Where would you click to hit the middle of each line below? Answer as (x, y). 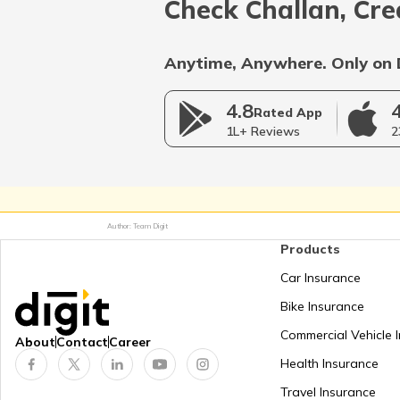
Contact (82, 342)
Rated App (288, 112)
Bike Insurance (322, 306)
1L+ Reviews (263, 131)
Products (310, 249)
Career (130, 342)
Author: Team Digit (137, 226)
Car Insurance (321, 278)
